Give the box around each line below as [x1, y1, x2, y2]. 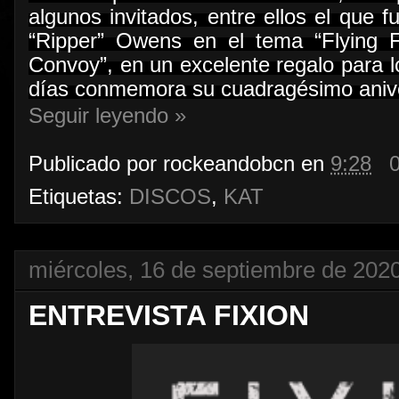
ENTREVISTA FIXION [28, 299, 309, 332]
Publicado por [28, 152, 163, 176]
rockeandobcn [163, 152, 295, 176]
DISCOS [129, 185, 211, 209]
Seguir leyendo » [28, 103, 186, 127]
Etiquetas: [28, 185, 129, 209]
